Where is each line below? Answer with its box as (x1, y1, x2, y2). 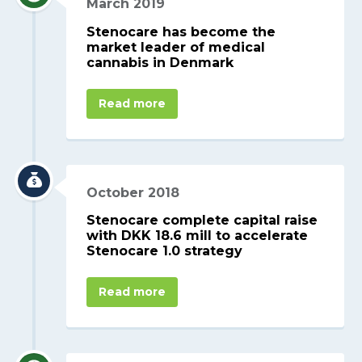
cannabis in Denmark (86, 54, 234, 70)
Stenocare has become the (86, 23, 276, 40)
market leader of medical (86, 39, 266, 55)
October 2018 (86, 184, 180, 200)
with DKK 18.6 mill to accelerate (86, 228, 309, 244)
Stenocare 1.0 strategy (86, 243, 243, 259)
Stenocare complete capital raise (86, 213, 318, 229)
